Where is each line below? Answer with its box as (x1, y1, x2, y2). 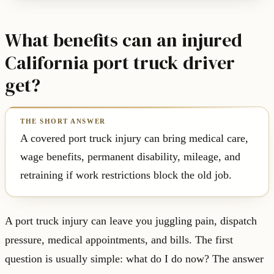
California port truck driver (5, 50, 235, 76)
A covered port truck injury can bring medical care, (20, 132, 248, 145)
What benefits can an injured (5, 28, 242, 53)
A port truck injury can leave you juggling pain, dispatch (5, 215, 257, 228)
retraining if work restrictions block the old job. (20, 169, 232, 182)
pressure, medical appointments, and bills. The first (5, 234, 233, 246)
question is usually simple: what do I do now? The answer (5, 253, 264, 265)
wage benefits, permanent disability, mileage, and (20, 150, 240, 163)
